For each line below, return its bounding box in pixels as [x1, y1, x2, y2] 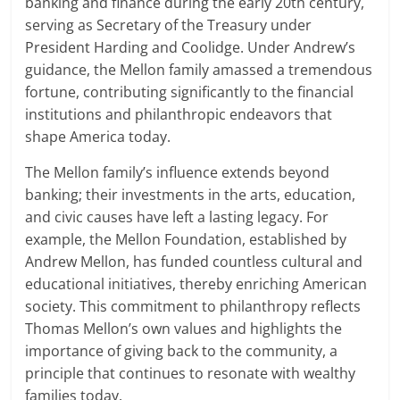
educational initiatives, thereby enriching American [25, 274, 368, 295]
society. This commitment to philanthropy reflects [25, 296, 362, 317]
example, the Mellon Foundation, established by [25, 229, 347, 250]
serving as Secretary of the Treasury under [25, 15, 312, 36]
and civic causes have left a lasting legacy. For [25, 207, 329, 228]
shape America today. [25, 127, 171, 147]
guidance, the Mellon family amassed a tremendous [25, 60, 373, 80]
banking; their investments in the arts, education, [25, 185, 356, 205]
